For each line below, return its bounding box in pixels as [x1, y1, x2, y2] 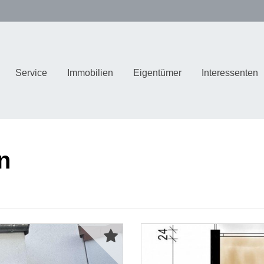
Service [15, 67, 47, 78]
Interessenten [201, 67, 258, 78]
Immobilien [67, 67, 113, 78]
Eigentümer [133, 67, 181, 78]
